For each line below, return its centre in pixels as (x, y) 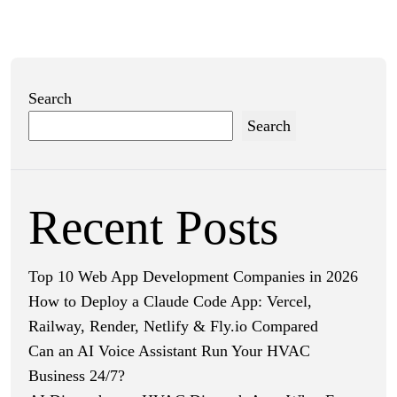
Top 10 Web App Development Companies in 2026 (193, 276)
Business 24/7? (77, 375)
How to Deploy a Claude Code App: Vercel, (170, 301)
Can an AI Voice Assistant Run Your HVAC (169, 350)
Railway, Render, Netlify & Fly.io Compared (173, 326)
